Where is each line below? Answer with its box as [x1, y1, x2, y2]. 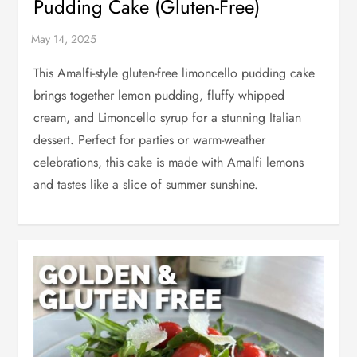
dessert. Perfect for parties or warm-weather [33, 130, 266, 149]
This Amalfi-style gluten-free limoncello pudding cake [33, 63, 316, 82]
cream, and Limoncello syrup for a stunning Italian [33, 108, 302, 127]
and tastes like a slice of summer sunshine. [33, 175, 259, 194]
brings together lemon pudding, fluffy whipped [33, 85, 285, 104]
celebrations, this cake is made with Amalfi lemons [33, 152, 304, 171]
